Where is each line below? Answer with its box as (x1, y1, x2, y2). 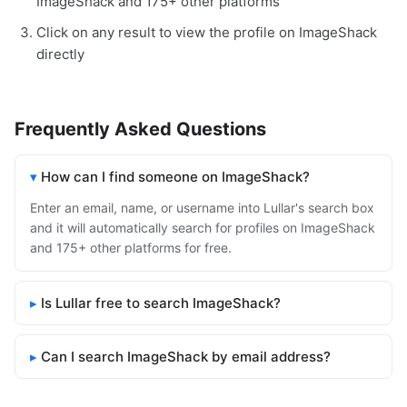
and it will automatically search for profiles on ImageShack (30, 220, 375, 236)
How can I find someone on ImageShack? (41, 168, 310, 186)
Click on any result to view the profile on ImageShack (36, 24, 377, 42)
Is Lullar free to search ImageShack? (41, 294, 281, 313)
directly (36, 45, 84, 64)
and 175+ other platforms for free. (30, 240, 232, 256)
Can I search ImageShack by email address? (41, 348, 331, 366)
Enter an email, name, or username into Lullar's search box (30, 200, 374, 216)
